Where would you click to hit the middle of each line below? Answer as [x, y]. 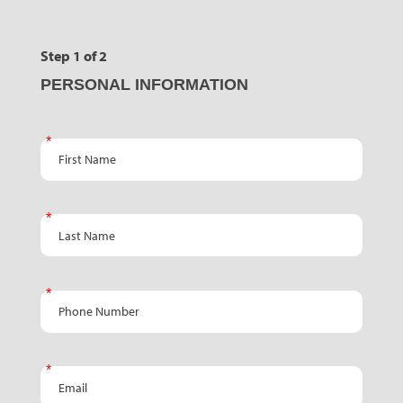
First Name [71, 145]
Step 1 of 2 [73, 56]
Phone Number [81, 297]
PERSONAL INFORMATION [144, 85]
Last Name [71, 222]
